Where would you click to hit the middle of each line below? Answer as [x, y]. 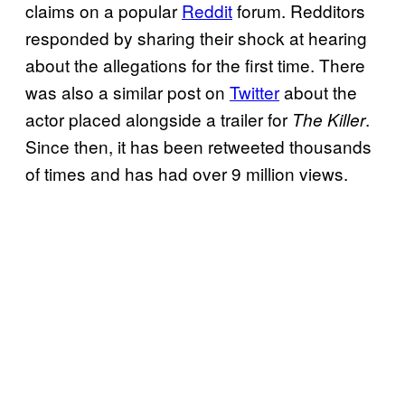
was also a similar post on [127, 92]
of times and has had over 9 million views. [187, 174]
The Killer [329, 120]
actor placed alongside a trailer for [159, 119]
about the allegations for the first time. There [195, 65]
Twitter [254, 92]
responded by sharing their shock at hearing [196, 38]
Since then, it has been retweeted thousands [198, 146]
